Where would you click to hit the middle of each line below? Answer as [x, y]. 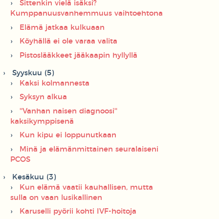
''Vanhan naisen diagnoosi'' [68, 111]
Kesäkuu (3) [34, 177]
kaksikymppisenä [42, 121]
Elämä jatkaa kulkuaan [62, 27]
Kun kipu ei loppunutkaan [68, 135]
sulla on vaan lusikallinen [56, 197]
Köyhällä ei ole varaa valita [68, 42]
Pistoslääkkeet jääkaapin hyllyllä [78, 55]
